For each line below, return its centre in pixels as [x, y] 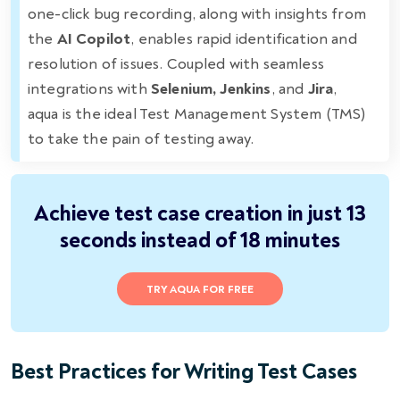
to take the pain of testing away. [141, 138]
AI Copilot [94, 38]
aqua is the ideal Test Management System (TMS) [197, 113]
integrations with [89, 88]
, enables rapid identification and [244, 38]
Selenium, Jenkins [211, 88]
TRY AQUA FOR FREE [200, 289]
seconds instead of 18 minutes [200, 240]
